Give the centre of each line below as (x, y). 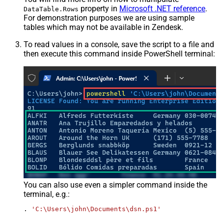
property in (99, 8)
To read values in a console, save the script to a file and (119, 44)
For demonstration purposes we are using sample (109, 18)
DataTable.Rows (51, 9)
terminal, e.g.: (47, 194)
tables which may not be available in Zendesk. (103, 27)
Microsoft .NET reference (162, 8)
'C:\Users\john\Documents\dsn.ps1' (96, 209)
